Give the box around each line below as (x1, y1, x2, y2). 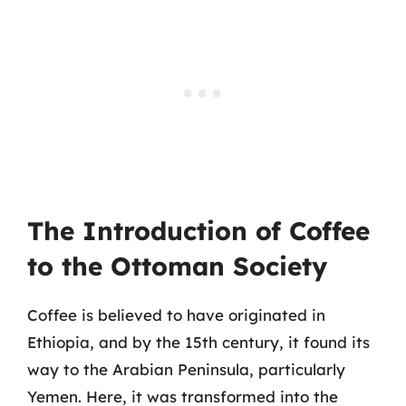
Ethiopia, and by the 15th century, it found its (27, 333, 370, 352)
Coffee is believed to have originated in (27, 305, 325, 324)
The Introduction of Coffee (27, 215, 370, 246)
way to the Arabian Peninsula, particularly (27, 360, 345, 379)
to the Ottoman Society (27, 250, 327, 282)
